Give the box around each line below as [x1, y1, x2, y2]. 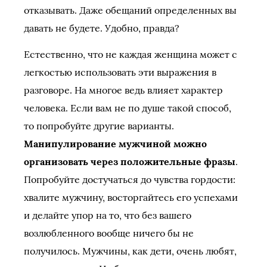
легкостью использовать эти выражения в [24, 66, 216, 78]
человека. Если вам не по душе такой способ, [24, 102, 231, 114]
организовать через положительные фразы [24, 156, 235, 167]
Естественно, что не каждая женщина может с [24, 48, 237, 60]
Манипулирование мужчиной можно [24, 138, 207, 150]
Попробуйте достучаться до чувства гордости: [24, 173, 235, 185]
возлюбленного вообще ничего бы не [24, 227, 194, 239]
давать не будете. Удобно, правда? [24, 22, 179, 34]
